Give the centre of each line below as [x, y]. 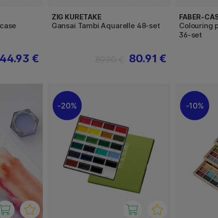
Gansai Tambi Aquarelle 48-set [106, 26]
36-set [191, 35]
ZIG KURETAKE [76, 17]
